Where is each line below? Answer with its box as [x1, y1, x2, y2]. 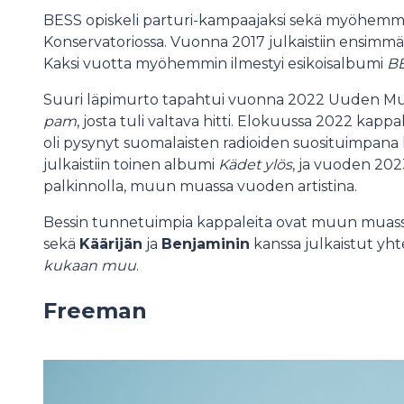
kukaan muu [43, 256, 136, 274]
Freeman [43, 297, 147, 324]
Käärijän [79, 234, 142, 252]
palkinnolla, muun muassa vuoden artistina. [43, 177, 357, 195]
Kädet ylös [218, 155, 292, 173]
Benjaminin [161, 234, 250, 252]
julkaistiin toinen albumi [43, 155, 218, 173]
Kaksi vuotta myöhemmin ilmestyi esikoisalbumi [43, 54, 387, 72]
